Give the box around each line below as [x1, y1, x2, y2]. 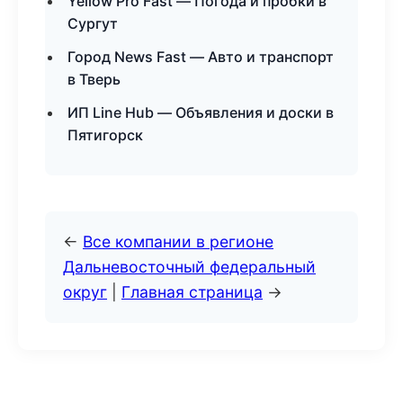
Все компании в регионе [83, 232, 273, 251]
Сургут [67, 14, 118, 32]
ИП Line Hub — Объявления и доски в [67, 103, 334, 121]
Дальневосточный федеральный [63, 257, 316, 276]
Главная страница [121, 282, 263, 301]
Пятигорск [67, 126, 143, 144]
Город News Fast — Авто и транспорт [67, 48, 334, 66]
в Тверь [67, 70, 121, 88]
